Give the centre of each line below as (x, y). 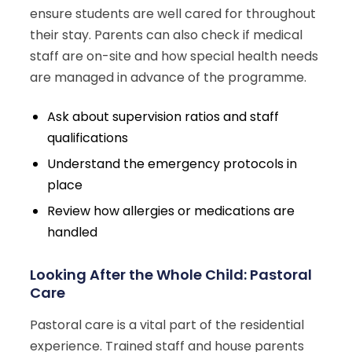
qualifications (88, 137)
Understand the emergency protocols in (172, 164)
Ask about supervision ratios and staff (163, 116)
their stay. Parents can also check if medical (166, 35)
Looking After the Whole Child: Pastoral (171, 275)
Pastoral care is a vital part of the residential (167, 325)
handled (73, 233)
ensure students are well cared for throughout (173, 14)
